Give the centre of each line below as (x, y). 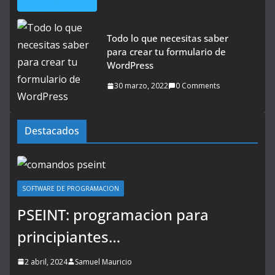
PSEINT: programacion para (113, 214)
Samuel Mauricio (103, 261)
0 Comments (198, 86)
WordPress (130, 65)
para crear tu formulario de (166, 52)
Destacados (52, 130)
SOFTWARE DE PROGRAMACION (71, 188)
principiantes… (69, 236)
